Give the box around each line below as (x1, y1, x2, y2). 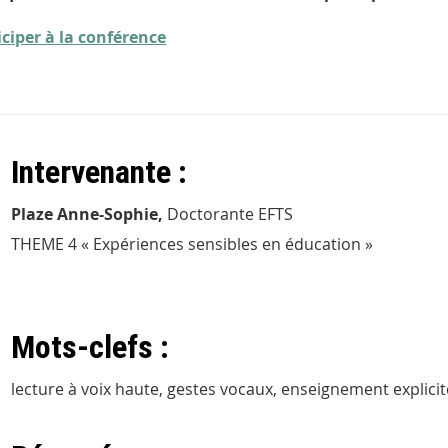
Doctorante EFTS (167, 203, 293, 225)
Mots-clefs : (11, 328, 176, 366)
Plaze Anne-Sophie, (11, 203, 167, 225)
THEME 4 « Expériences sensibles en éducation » (11, 233, 373, 255)
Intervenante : (11, 153, 187, 192)
